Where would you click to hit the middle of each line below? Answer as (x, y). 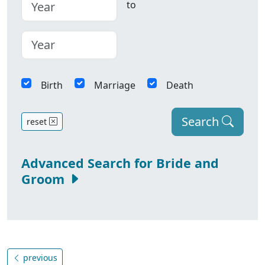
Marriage (114, 85)
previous (39, 258)
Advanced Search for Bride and (120, 163)
